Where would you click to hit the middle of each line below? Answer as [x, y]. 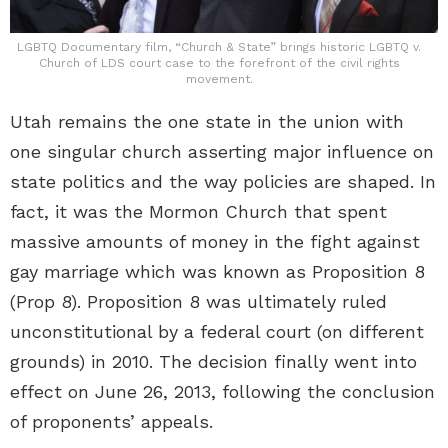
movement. [219, 78]
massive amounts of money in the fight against [215, 241]
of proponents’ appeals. [111, 421]
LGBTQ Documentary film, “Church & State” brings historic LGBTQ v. [219, 46]
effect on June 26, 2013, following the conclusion [222, 391]
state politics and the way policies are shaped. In [223, 181]
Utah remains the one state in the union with [207, 121]
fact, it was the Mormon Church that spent [198, 211]
